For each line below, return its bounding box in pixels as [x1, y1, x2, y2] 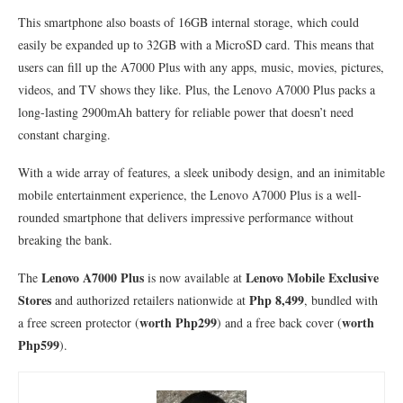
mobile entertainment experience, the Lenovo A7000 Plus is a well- [18, 185, 362, 203]
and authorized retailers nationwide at [51, 291, 249, 309]
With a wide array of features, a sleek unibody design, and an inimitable [18, 163, 385, 181]
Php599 [18, 335, 59, 354]
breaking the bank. [18, 230, 112, 248]
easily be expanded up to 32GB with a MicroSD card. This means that [18, 35, 374, 53]
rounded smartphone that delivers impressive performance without [18, 208, 354, 226]
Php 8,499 [249, 290, 304, 309]
